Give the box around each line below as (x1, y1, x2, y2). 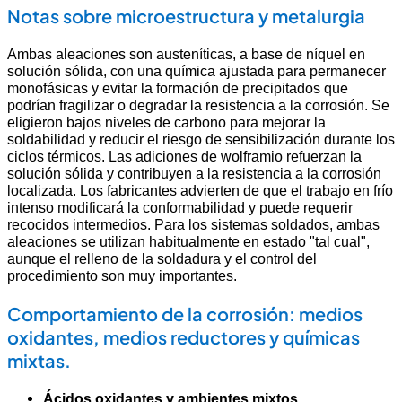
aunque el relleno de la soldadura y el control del (7, 250, 317, 267)
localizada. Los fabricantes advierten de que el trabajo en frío (7, 182, 393, 199)
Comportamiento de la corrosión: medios (7, 302, 363, 326)
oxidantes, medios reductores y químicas (7, 326, 360, 349)
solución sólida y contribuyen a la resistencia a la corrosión (7, 165, 381, 182)
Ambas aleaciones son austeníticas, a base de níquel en (7, 46, 365, 63)
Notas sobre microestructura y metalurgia (7, 4, 365, 28)
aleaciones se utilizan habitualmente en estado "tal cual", (7, 233, 370, 250)
